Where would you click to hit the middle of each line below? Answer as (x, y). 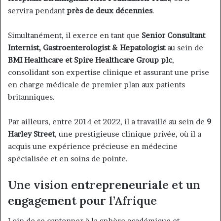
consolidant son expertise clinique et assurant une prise (109, 73)
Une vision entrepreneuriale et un (104, 185)
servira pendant (37, 11)
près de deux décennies (110, 11)
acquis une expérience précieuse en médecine (93, 147)
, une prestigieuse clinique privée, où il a (128, 134)
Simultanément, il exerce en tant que (75, 36)
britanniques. (31, 97)
